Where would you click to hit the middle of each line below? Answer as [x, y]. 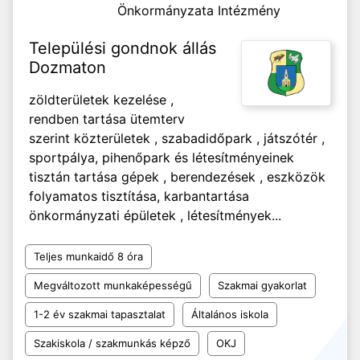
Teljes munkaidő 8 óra [88, 256]
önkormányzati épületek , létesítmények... [155, 215]
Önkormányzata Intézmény [199, 10]
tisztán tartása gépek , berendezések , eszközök [177, 177]
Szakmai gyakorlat [262, 285]
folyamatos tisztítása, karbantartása [139, 196]
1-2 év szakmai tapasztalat [100, 314]
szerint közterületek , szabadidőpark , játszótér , [177, 138]
